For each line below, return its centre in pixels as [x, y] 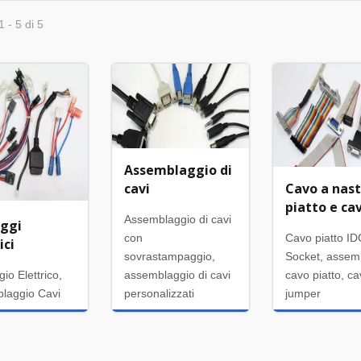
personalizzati [160, 293]
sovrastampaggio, [170, 256]
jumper [303, 293]
